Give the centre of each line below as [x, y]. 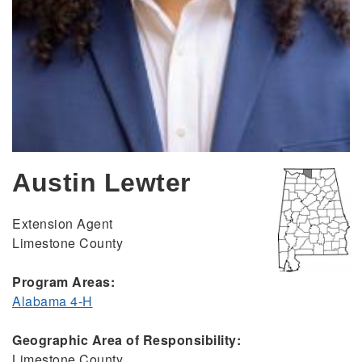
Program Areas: [63, 282]
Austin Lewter [101, 183]
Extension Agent [63, 224]
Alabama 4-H [53, 301]
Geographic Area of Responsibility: [126, 340]
